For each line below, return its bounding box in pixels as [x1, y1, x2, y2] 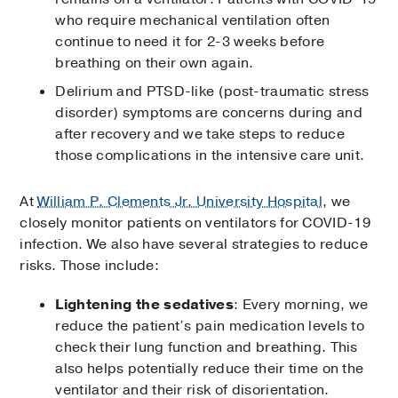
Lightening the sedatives [55, 295, 235, 315]
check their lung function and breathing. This [55, 338, 358, 358]
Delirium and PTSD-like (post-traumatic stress [55, 82, 370, 102]
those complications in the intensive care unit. [55, 146, 365, 166]
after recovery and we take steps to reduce [55, 124, 345, 145]
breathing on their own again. [55, 53, 254, 74]
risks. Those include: [20, 256, 160, 276]
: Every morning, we [234, 295, 369, 315]
